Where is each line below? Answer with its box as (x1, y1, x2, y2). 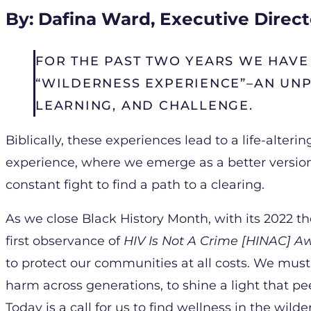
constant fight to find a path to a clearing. (6, 176, 271, 192)
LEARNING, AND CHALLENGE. (35, 97, 253, 112)
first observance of (6, 233, 124, 249)
